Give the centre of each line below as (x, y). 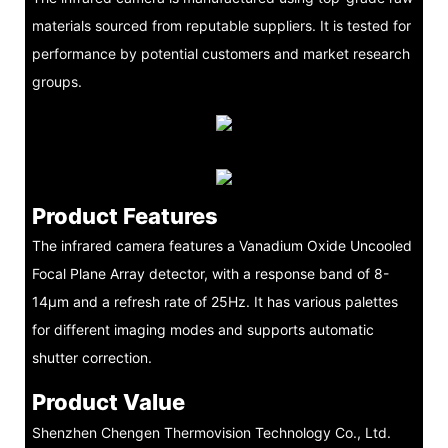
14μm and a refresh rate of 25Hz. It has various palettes (214, 302)
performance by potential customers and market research (220, 54)
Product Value (108, 402)
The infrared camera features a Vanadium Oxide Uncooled (221, 246)
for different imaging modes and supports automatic (202, 330)
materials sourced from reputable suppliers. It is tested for (221, 26)
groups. (56, 82)
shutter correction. (91, 358)
